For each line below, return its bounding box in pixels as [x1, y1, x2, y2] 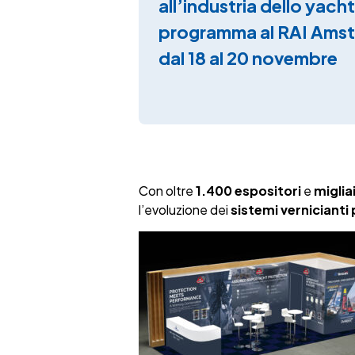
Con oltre [138, 182, 196, 200]
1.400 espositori [195, 182, 301, 200]
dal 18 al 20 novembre [158, 46, 338, 69]
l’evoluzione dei [138, 201, 231, 219]
